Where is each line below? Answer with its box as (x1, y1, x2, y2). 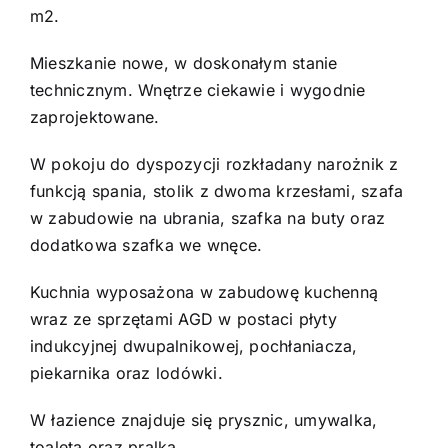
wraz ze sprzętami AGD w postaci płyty (29, 309, 337, 330)
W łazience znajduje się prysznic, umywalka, (29, 410, 378, 431)
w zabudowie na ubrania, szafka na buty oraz (29, 208, 386, 229)
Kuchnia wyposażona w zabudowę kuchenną (29, 282, 379, 303)
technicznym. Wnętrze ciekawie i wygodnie (29, 80, 366, 101)
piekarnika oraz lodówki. (29, 363, 223, 384)
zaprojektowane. (29, 107, 160, 128)
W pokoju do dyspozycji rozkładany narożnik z (29, 154, 399, 175)
